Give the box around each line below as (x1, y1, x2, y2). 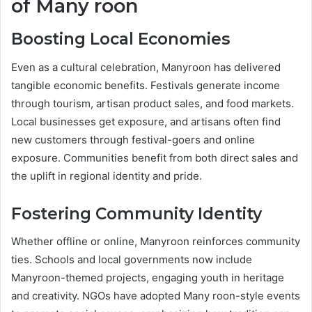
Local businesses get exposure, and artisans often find (11, 114, 281, 128)
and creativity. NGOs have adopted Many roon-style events (11, 289, 300, 303)
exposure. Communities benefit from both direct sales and (11, 150, 298, 164)
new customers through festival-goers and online (11, 132, 255, 146)
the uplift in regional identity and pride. (11, 169, 202, 182)
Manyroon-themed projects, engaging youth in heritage (11, 271, 284, 285)
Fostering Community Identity (11, 203, 262, 224)
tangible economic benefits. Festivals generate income (11, 78, 280, 92)
